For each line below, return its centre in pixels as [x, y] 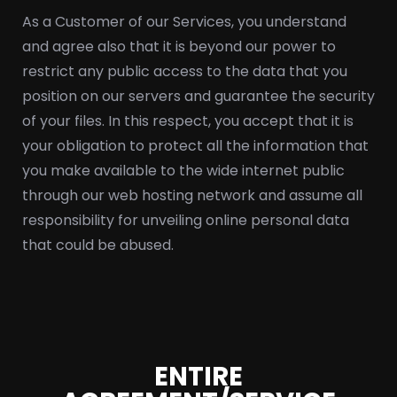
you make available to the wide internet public [183, 171]
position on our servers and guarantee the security [198, 96]
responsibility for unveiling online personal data [186, 220]
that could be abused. [101, 245]
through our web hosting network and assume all [192, 195]
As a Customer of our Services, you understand [184, 22]
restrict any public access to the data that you [185, 71]
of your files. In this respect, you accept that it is [188, 121]
